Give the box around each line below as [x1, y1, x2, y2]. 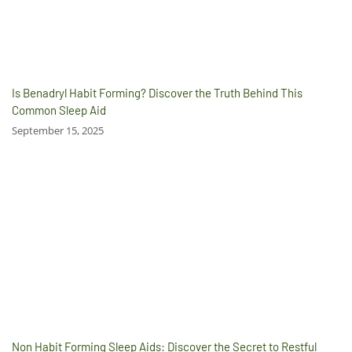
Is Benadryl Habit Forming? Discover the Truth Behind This [12, 86, 302, 101]
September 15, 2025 [12, 123, 104, 138]
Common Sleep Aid [12, 103, 106, 118]
